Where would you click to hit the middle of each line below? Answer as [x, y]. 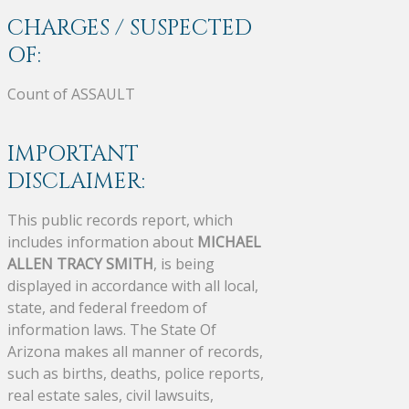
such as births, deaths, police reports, [136, 373]
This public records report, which [120, 220]
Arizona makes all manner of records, [135, 351]
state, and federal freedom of [107, 307]
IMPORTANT [73, 154]
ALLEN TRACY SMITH [80, 263]
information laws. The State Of [112, 329]
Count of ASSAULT [71, 94]
